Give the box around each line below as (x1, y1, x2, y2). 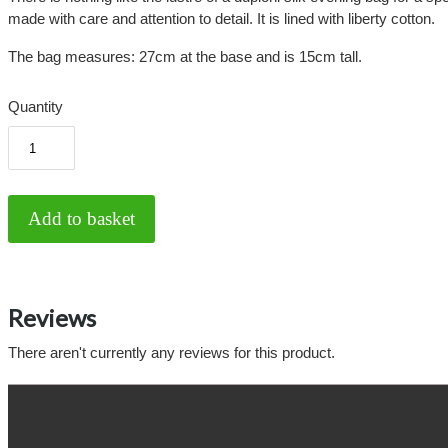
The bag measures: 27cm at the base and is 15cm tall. (8, 48, 366, 66)
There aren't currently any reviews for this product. (8, 344, 335, 362)
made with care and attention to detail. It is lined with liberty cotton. (8, 10, 435, 28)
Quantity (8, 98, 63, 116)
